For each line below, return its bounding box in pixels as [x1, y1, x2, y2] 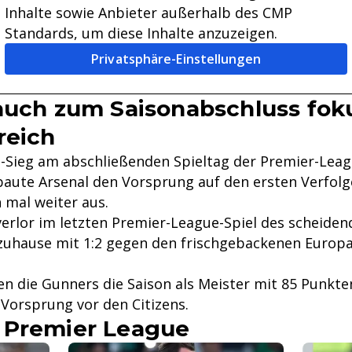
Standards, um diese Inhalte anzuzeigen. [5, 24, 277, 43]
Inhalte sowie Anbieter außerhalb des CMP [5, 3, 292, 23]
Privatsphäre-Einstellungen [91, 50, 261, 68]
